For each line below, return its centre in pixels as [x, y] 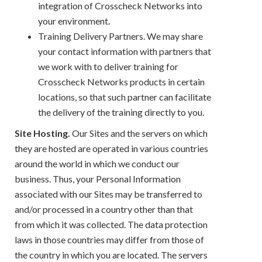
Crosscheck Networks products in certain [121, 81]
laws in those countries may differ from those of [109, 239]
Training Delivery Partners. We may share [120, 36]
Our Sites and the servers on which [139, 133]
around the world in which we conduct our [97, 163]
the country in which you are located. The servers [111, 254]
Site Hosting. [42, 133]
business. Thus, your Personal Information [98, 178]
